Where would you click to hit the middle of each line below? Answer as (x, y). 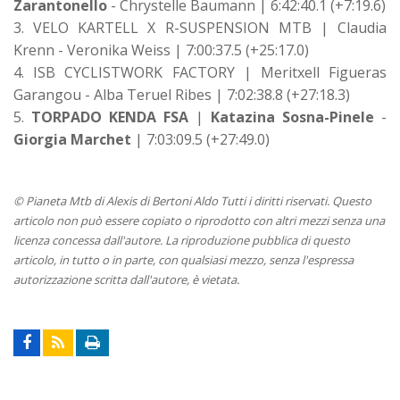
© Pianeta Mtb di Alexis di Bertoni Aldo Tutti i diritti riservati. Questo (192, 200)
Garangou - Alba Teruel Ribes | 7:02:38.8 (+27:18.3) (182, 94)
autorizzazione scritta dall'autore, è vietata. (126, 279)
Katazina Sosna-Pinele (292, 117)
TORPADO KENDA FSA (110, 117)
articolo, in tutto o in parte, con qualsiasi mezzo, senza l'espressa (183, 259)
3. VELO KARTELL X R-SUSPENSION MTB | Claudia (200, 27)
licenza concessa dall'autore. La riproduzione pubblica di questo (182, 240)
